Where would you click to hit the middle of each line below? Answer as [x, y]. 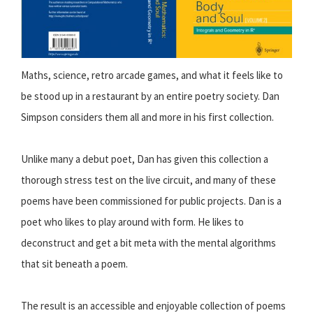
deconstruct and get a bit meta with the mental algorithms [148, 243]
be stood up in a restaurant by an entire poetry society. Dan [150, 96]
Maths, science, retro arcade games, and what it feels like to [152, 75]
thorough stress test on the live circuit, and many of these [148, 180]
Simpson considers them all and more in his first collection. [147, 117]
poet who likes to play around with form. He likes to [132, 222]
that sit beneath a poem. [74, 264]
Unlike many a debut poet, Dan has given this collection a [145, 159]
